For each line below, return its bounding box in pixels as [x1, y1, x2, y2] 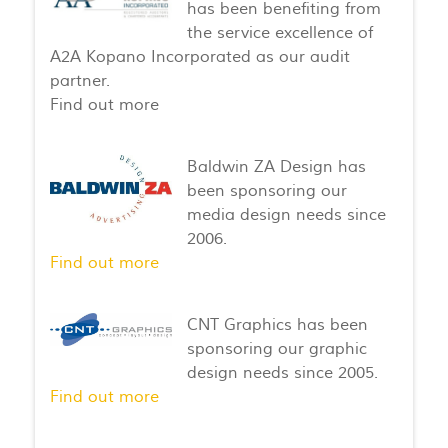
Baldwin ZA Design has [186, 156, 366, 177]
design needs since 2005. [186, 362, 378, 383]
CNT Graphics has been [186, 314, 368, 335]
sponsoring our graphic [186, 338, 367, 359]
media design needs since [186, 204, 386, 225]
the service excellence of [186, 22, 373, 43]
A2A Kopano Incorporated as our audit [50, 46, 351, 67]
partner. [50, 70, 111, 91]
